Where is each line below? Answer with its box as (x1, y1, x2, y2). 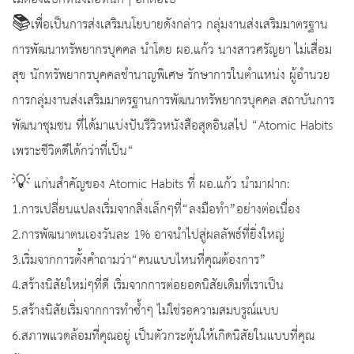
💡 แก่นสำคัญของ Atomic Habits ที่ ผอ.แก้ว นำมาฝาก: (12, 173, 290, 197)
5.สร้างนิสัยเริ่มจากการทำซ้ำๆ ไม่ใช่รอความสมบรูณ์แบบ (12, 299, 279, 323)
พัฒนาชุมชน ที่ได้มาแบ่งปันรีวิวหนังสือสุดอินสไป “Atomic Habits (12, 115, 333, 138)
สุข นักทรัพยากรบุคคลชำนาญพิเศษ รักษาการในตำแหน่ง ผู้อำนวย (12, 64, 330, 88)
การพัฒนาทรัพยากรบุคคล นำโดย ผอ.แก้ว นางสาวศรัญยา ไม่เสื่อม (12, 39, 332, 62)
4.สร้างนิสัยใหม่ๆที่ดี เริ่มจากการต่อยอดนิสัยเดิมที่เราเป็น (12, 274, 284, 298)
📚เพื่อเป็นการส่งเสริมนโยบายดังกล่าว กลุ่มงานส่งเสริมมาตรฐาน (12, 13, 328, 37)
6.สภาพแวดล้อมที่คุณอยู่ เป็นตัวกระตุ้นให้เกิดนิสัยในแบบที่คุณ (12, 325, 314, 348)
